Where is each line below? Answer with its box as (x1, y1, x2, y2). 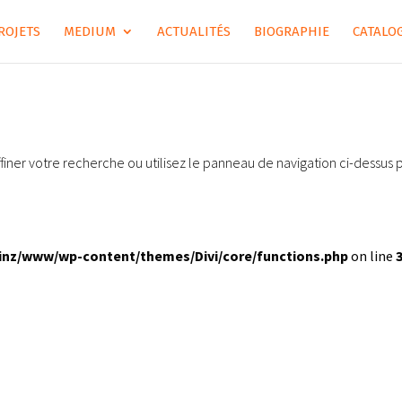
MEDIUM (63, 23, 116, 39)
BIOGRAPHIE (253, 23, 329, 39)
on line (348, 247, 396, 265)
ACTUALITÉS (156, 23, 231, 39)
